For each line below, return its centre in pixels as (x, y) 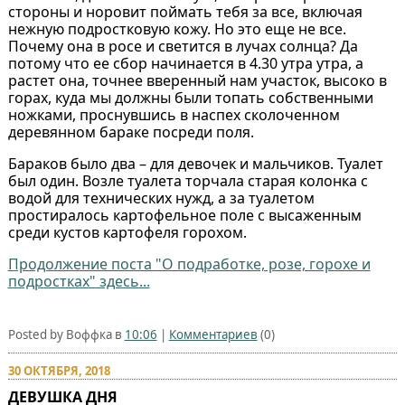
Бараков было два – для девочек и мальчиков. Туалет (195, 164)
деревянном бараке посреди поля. (131, 132)
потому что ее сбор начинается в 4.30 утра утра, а (185, 64)
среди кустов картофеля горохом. (127, 233)
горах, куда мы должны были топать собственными (190, 98)
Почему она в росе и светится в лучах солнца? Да (183, 47)
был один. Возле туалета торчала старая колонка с (188, 181)
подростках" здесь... (79, 282)
